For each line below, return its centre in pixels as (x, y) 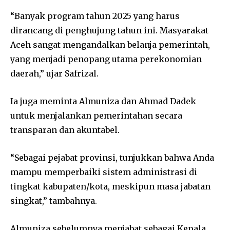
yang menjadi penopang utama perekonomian (106, 59)
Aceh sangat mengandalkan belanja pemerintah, (110, 44)
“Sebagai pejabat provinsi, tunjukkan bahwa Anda (112, 157)
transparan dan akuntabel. (65, 130)
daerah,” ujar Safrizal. (54, 73)
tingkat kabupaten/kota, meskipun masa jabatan (110, 186)
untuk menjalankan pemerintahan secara (96, 115)
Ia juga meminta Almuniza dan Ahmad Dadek (103, 101)
